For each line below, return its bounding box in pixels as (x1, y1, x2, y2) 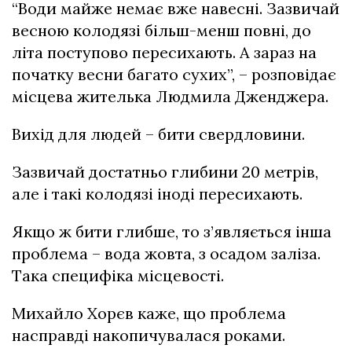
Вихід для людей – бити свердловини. (12, 124, 305, 144)
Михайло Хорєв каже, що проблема (12, 303, 286, 323)
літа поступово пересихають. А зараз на (12, 42, 317, 62)
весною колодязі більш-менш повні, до (12, 20, 311, 40)
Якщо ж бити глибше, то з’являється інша (12, 222, 332, 241)
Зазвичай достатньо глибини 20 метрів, (12, 162, 318, 181)
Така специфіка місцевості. (12, 266, 224, 285)
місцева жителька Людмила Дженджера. (12, 86, 328, 106)
